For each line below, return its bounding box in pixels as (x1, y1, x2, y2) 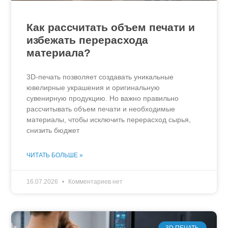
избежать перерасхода (26, 34, 149, 46)
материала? (26, 47, 91, 59)
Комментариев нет (67, 178, 123, 186)
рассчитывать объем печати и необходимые (26, 105, 176, 113)
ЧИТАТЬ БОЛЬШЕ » (26, 152, 83, 159)
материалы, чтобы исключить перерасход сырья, (26, 116, 191, 124)
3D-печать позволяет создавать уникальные (26, 73, 174, 81)
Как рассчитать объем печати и (26, 21, 195, 34)
